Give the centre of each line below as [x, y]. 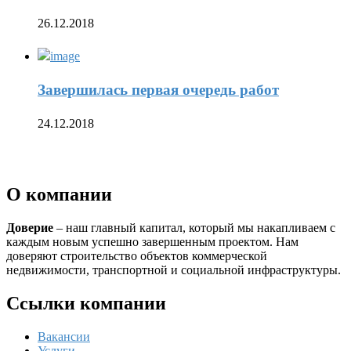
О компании [59, 194]
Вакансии [64, 336]
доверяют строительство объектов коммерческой [137, 255]
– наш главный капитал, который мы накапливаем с [194, 227]
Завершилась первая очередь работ [158, 90]
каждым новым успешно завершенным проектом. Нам [152, 241]
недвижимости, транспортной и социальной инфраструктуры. [174, 270]
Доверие [30, 227]
